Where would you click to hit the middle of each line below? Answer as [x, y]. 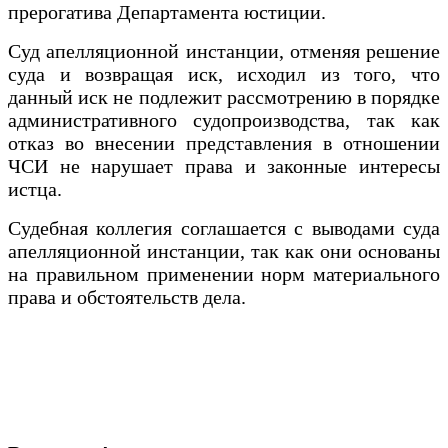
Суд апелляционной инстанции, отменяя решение [224, 50]
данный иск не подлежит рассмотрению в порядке [224, 96]
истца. [37, 188]
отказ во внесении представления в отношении [224, 142]
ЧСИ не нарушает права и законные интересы [224, 165]
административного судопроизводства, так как [224, 119]
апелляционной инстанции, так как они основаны [224, 250]
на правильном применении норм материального [224, 273]
